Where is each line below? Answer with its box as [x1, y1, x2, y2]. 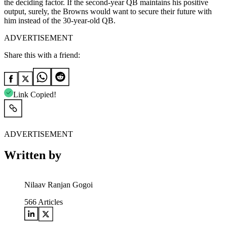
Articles [36, 198, 63, 207]
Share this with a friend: [4, 50, 80, 59]
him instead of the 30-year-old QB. [4, 16, 116, 25]
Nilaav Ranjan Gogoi [24, 180, 93, 190]
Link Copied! [13, 90, 56, 99]
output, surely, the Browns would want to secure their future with [4, 7, 212, 16]
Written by [4, 148, 61, 162]
